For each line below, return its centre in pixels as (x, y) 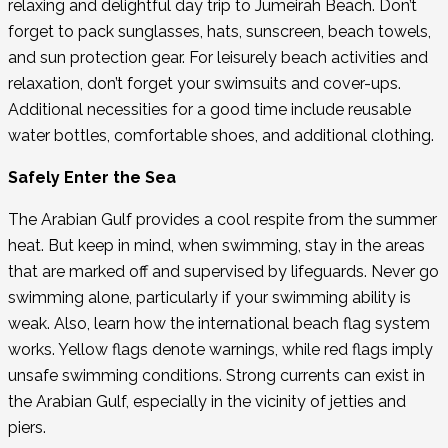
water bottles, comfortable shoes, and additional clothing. (221, 135)
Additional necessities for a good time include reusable (209, 109)
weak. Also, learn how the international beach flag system (219, 323)
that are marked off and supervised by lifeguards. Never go (223, 271)
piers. (29, 427)
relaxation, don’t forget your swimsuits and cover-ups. (204, 83)
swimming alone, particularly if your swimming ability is (209, 297)
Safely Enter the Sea (92, 177)
